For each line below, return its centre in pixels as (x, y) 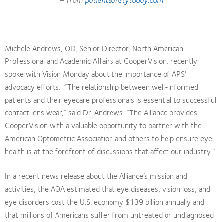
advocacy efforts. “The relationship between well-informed (102, 86)
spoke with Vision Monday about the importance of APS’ (96, 73)
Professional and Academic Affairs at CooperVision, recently (101, 60)
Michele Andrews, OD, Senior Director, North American (94, 48)
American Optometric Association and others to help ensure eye (109, 138)
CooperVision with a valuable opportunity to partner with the (103, 125)
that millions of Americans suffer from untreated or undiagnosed (109, 214)
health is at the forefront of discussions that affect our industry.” (110, 151)
